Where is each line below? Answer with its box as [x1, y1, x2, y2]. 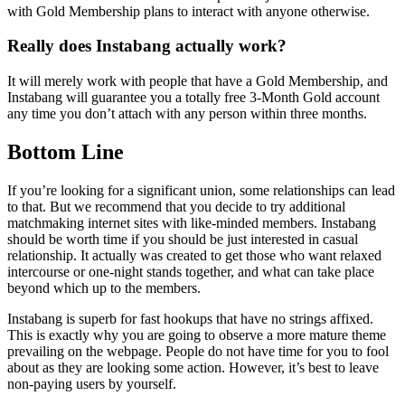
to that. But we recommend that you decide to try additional [7, 198, 345, 214]
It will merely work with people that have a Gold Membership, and [7, 73, 388, 89]
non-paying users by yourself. [7, 375, 176, 391]
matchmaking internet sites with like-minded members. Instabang [7, 214, 376, 231]
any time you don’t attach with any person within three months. [7, 106, 367, 122]
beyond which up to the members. [7, 279, 201, 296]
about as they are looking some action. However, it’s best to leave [7, 359, 379, 375]
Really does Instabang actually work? [7, 36, 287, 56]
